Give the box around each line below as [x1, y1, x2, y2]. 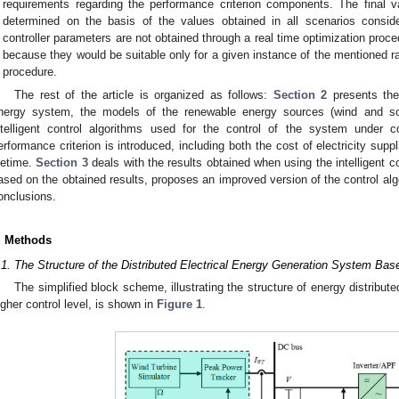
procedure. [3, 64, 58, 78]
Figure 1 [157, 297, 202, 312]
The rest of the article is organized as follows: [14, 87, 273, 102]
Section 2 [273, 87, 328, 102]
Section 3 [36, 155, 88, 169]
